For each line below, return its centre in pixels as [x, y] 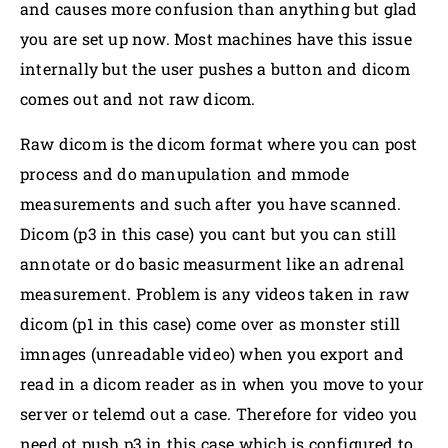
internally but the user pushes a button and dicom [215, 68]
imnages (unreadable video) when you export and [212, 353]
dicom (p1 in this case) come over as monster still [210, 323]
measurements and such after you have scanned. [211, 203]
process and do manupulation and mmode [185, 173]
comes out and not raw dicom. [138, 98]
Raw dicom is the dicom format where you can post [219, 143]
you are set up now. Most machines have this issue [216, 38]
